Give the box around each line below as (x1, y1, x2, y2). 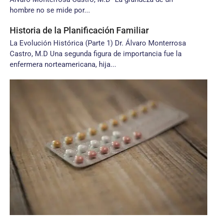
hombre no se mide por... (10, 6, 90, 15)
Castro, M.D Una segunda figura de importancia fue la (10, 49, 182, 58)
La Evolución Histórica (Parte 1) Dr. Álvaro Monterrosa (10, 39, 186, 47)
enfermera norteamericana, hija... (10, 60, 116, 69)
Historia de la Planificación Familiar (10, 25, 149, 35)
